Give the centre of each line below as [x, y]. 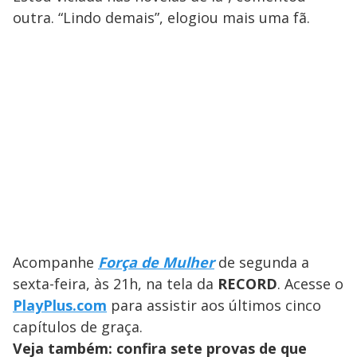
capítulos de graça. [78, 327]
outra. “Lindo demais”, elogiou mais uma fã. [161, 18]
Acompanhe [55, 263]
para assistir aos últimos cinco [214, 306]
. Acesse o [310, 284]
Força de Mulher [156, 263]
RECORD [247, 284]
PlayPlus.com [60, 306]
